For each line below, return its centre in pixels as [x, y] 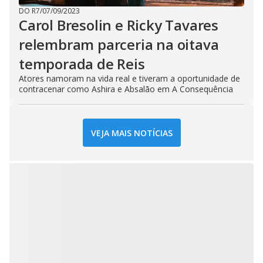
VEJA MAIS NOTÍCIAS [131, 133]
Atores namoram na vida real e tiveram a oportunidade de [129, 79]
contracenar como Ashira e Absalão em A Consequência [127, 89]
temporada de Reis [82, 64]
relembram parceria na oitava [119, 45]
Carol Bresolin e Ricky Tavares [119, 25]
